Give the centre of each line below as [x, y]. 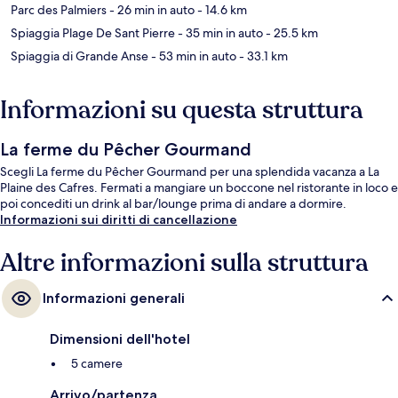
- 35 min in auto [219, 33]
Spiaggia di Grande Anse [80, 56]
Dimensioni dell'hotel [120, 339]
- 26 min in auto [151, 10]
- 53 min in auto [192, 56]
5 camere [97, 364]
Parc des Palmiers [59, 10]
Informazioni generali [114, 298]
